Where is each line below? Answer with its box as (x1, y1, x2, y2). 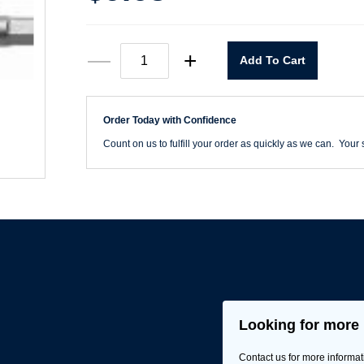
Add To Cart (239, 54, 305, 67)
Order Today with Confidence (102, 115, 236, 126)
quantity (119, 100, 165, 115)
